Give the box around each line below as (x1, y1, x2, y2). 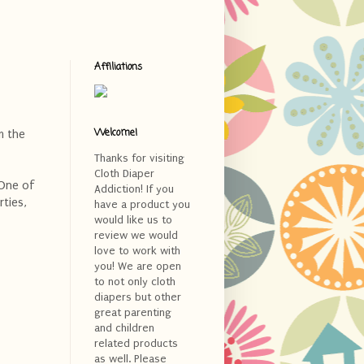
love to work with (94, 244, 180, 257)
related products (94, 336, 178, 349)
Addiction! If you (94, 182, 174, 195)
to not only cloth (94, 275, 175, 288)
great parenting (94, 305, 171, 318)
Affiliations (94, 59, 142, 75)
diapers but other (94, 290, 181, 303)
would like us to (94, 213, 172, 226)
